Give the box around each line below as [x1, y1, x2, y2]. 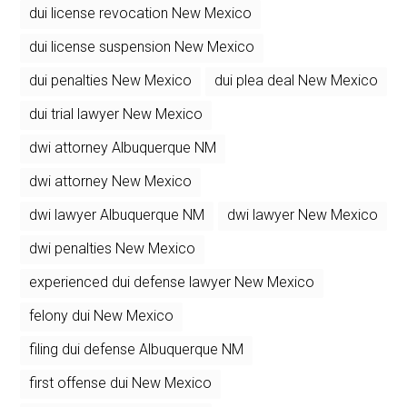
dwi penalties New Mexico [29, 239, 196, 257]
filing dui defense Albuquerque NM [29, 340, 244, 358]
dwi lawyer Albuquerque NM [29, 205, 205, 223]
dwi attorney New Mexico [29, 172, 193, 190]
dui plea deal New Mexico [214, 71, 379, 89]
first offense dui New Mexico [29, 373, 213, 392]
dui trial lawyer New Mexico [29, 104, 203, 123]
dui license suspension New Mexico [29, 37, 255, 55]
